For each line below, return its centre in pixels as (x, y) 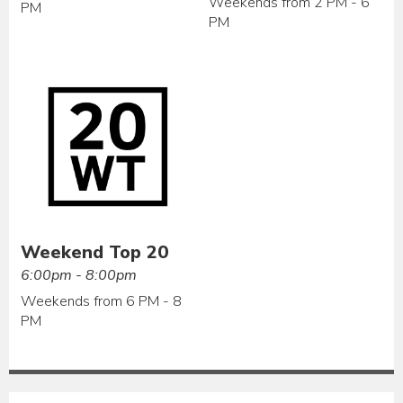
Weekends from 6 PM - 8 (102, 302)
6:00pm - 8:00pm (79, 276)
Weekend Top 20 (95, 253)
